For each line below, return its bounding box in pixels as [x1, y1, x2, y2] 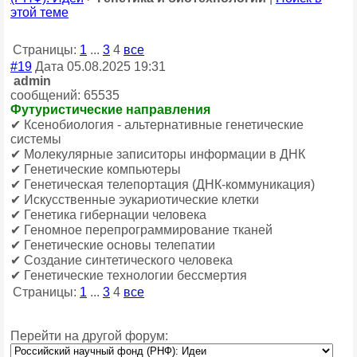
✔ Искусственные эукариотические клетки [10, 193, 259, 206]
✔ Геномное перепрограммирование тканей [10, 223, 273, 237]
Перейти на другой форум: [10, 329, 168, 343]
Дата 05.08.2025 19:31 [32, 60, 166, 73]
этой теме [10, 6, 69, 19]
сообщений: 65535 [10, 88, 120, 102]
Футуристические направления [10, 103, 210, 116]
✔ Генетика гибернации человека [10, 208, 206, 222]
